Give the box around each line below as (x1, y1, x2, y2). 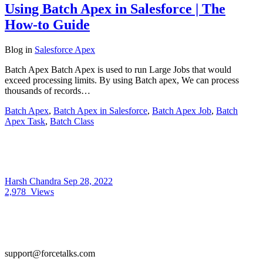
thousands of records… (5, 85, 90, 96)
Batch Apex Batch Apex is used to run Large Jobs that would (5, 64, 231, 75)
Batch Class (50, 116, 94, 126)
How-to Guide (5, 17, 90, 33)
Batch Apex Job (152, 105, 211, 116)
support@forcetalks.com (5, 248, 95, 258)
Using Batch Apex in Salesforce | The (5, 1, 225, 17)
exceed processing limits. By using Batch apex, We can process (5, 75, 239, 85)
